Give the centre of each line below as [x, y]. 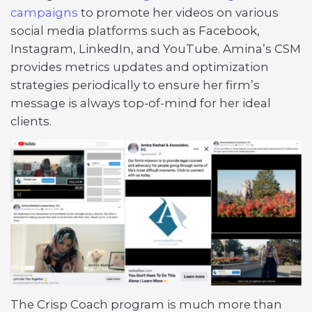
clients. [31, 122]
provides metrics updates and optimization [140, 67]
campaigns [44, 13]
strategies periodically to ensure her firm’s [135, 85]
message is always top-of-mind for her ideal [141, 103]
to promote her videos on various [178, 13]
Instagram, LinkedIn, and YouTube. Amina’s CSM [156, 49]
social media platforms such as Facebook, [135, 31]
